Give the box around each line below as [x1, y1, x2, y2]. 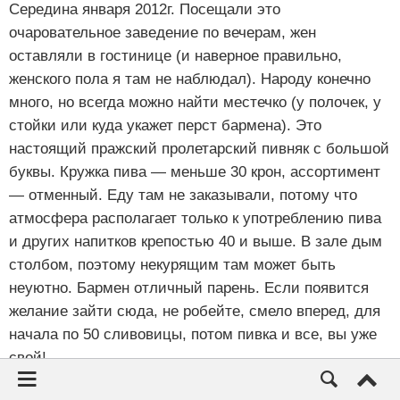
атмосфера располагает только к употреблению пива [9, 210, 381, 228]
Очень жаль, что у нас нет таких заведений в [9, 372, 326, 390]
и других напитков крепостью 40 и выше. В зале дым [9, 233, 382, 251]
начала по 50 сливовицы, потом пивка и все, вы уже [9, 326, 377, 344]
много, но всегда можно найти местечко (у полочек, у [9, 94, 381, 112]
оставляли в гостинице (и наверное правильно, [9, 47, 342, 65]
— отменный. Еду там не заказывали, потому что [9, 187, 357, 204]
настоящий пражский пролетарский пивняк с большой [9, 140, 389, 158]
